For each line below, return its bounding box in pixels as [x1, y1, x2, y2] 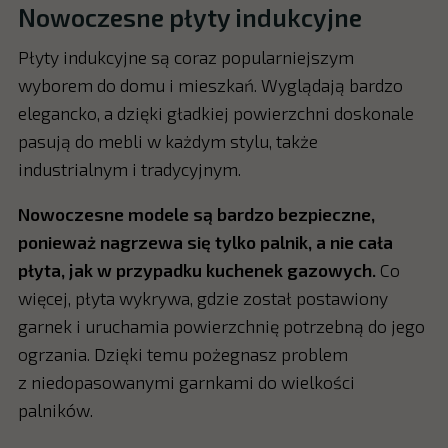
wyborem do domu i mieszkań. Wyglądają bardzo [17, 73, 403, 96]
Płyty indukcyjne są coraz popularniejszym [17, 45, 354, 68]
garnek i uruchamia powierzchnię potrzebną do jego [17, 315, 425, 338]
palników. [17, 399, 93, 422]
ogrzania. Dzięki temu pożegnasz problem [17, 343, 348, 366]
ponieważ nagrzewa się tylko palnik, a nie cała [17, 231, 393, 254]
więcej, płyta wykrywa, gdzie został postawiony [17, 287, 388, 310]
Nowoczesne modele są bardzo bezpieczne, [17, 203, 375, 226]
